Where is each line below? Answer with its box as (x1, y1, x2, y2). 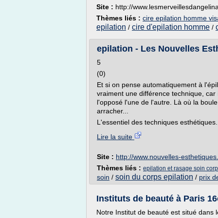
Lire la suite (97, 133, 134, 141)
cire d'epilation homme (132, 23, 210, 31)
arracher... (97, 107, 128, 115)
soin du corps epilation (115, 173, 193, 181)
